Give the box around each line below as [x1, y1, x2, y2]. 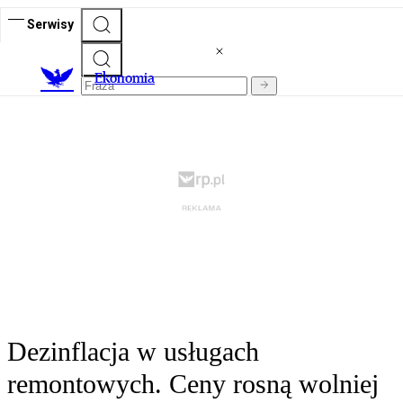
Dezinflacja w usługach [7, 336, 259, 367]
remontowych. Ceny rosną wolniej [7, 369, 379, 399]
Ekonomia [94, 69, 155, 87]
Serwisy [27, 16, 74, 31]
